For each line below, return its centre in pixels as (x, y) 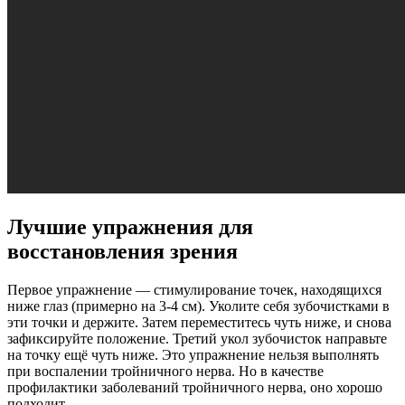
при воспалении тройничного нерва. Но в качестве (165, 371)
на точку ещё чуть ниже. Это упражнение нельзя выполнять (193, 354)
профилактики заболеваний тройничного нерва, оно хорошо (195, 387)
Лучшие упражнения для (130, 226)
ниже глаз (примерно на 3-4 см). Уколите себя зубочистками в (198, 306)
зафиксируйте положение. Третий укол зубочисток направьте (197, 338)
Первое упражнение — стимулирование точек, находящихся (194, 289)
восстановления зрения (122, 251)
